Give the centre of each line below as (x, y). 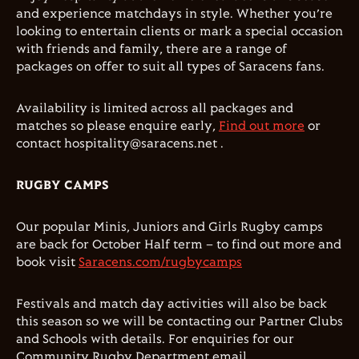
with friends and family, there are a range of (151, 49)
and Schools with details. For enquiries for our (155, 339)
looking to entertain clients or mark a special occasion (179, 32)
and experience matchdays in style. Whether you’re (174, 14)
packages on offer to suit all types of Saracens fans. (170, 67)
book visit (47, 262)
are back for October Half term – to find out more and (179, 245)
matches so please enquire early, (117, 126)
